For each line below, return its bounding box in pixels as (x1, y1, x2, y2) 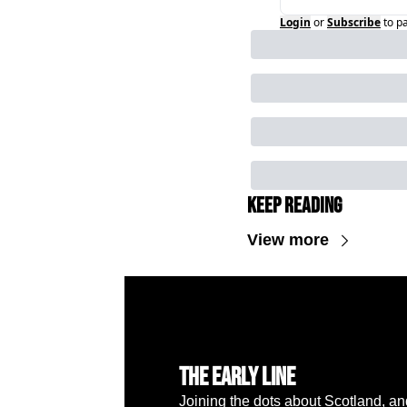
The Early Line (179, 362, 295, 392)
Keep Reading (247, 193, 342, 219)
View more (247, 231, 329, 249)
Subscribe (327, 15, 381, 30)
